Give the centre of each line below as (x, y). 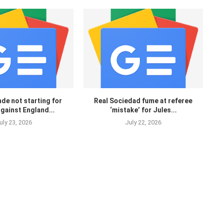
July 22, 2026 (143, 123)
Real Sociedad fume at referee (143, 101)
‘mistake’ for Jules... (143, 110)
